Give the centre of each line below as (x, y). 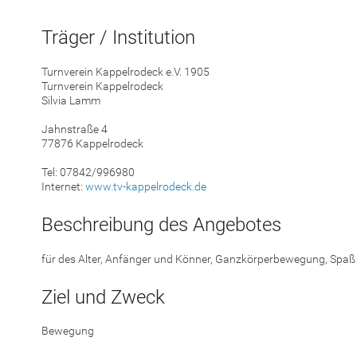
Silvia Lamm (71, 101)
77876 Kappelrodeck (92, 144)
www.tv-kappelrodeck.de (146, 187)
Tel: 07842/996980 (88, 173)
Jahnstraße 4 (75, 129)
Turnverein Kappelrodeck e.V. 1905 (126, 72)
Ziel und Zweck (103, 297)
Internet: (63, 187)
